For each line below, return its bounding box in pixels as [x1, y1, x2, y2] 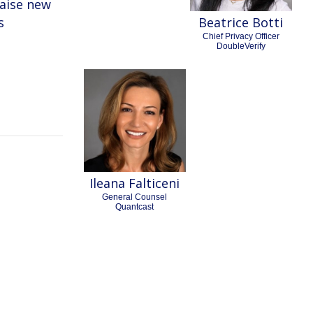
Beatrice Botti [198, 14, 284, 31]
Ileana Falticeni [89, 174, 180, 191]
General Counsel [102, 191, 168, 202]
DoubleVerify [216, 41, 265, 52]
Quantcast [115, 201, 154, 212]
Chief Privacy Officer [202, 31, 279, 42]
